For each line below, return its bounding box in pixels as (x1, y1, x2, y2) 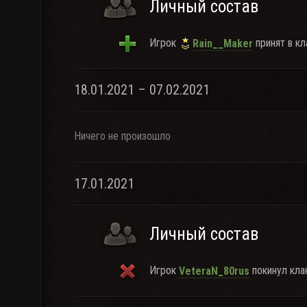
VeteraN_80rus (179, 264, 249, 278)
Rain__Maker (193, 36, 253, 50)
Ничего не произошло (74, 130, 171, 143)
